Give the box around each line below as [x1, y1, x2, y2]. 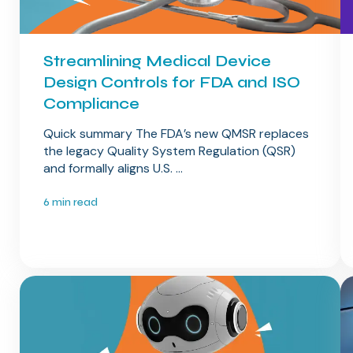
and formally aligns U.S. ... [43, 160, 183, 177]
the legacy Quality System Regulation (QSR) [43, 143, 295, 160]
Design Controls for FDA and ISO [43, 72, 300, 93]
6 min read [43, 195, 98, 210]
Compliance [43, 94, 139, 114]
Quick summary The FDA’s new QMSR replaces [43, 125, 309, 143]
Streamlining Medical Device [43, 51, 271, 72]
